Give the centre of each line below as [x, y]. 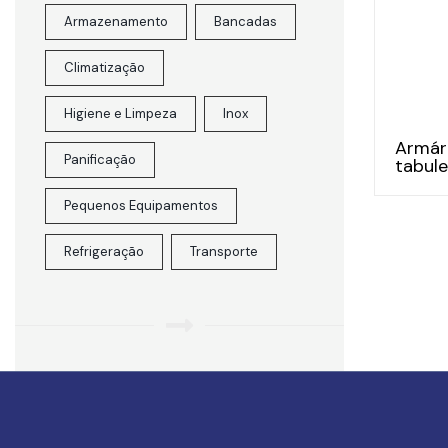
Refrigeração [104, 251]
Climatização [104, 67]
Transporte [224, 251]
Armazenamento [116, 21]
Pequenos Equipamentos [141, 205]
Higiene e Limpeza [120, 113]
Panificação [100, 159]
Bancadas [245, 21]
